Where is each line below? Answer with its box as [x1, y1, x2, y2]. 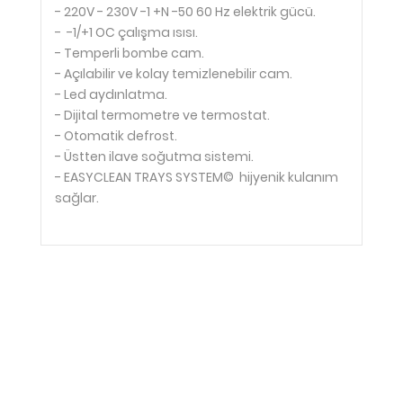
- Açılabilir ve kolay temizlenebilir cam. [55, 65, 292, 83]
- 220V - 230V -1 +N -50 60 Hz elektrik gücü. [55, 3, 316, 21]
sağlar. [55, 189, 99, 207]
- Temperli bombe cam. [55, 44, 204, 62]
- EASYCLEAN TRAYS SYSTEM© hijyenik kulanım [55, 168, 338, 186]
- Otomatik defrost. [55, 127, 177, 145]
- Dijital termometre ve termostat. [55, 106, 270, 124]
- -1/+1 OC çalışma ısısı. [55, 23, 198, 41]
